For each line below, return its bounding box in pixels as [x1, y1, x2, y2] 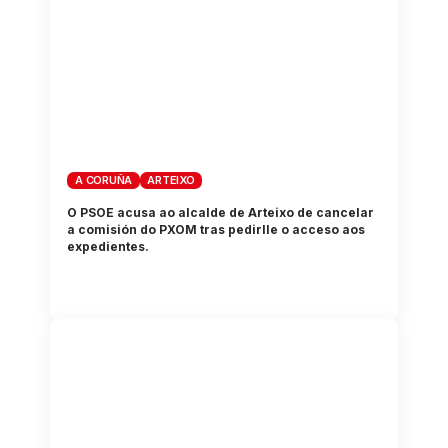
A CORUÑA [75, 173, 133, 188]
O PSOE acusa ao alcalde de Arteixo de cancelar [67, 205, 375, 221]
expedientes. [67, 239, 150, 255]
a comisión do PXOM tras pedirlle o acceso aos [67, 222, 366, 238]
